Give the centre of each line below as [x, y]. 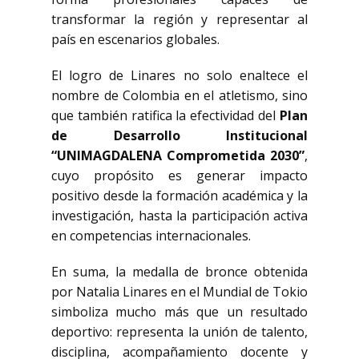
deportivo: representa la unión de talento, [179, 332]
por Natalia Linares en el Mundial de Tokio [179, 292]
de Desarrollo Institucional [179, 135]
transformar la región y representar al [179, 19]
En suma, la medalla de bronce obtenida [179, 272]
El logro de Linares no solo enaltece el [179, 75]
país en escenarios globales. [135, 39]
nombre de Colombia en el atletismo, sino [179, 95]
